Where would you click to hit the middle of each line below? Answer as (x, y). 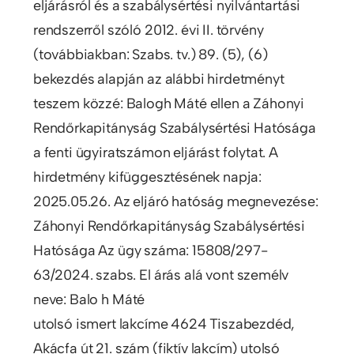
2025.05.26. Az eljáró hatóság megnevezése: (175, 201)
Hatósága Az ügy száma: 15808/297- (150, 250)
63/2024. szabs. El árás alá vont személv (161, 275)
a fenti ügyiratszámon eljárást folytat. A (156, 152)
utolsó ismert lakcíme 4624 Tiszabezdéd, (164, 324)
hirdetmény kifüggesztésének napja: (147, 177)
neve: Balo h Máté (89, 299)
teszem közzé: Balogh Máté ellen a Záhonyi (169, 103)
